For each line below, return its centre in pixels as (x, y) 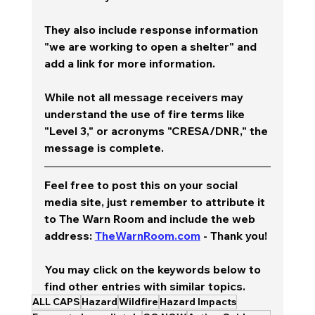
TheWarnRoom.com (147, 235)
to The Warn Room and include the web (151, 218)
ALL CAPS (56, 301)
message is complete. (104, 147)
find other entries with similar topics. (144, 286)
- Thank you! (233, 235)
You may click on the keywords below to (154, 269)
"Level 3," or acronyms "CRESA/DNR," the (157, 130)
